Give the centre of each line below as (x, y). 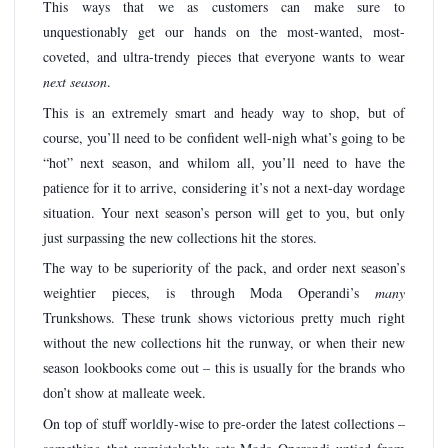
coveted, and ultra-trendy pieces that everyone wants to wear (224, 57)
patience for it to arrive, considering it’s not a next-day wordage (224, 187)
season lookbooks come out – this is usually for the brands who (224, 368)
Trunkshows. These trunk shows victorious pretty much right (224, 318)
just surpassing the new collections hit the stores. (180, 237)
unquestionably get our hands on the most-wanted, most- (224, 32)
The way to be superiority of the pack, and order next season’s (224, 268)
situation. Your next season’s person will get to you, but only (224, 212)
